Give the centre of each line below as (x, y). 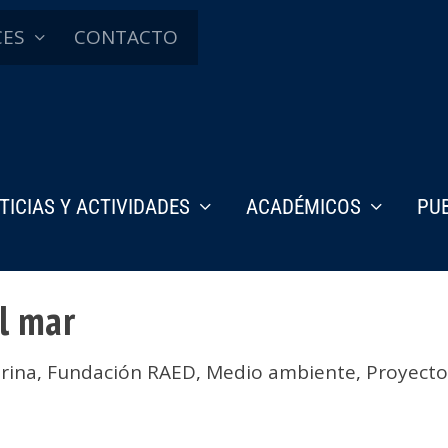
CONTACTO (126, 37)
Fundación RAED (122, 372)
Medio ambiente (281, 372)
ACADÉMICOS (303, 206)
